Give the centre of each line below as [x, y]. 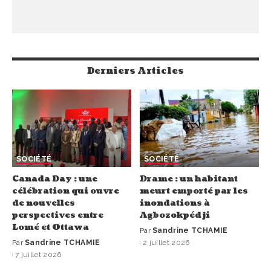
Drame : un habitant [189, 179]
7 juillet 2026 [38, 255]
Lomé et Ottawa [51, 227]
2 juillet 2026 [166, 243]
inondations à [175, 203]
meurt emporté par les [194, 191]
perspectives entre [58, 215]
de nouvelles [44, 203]
